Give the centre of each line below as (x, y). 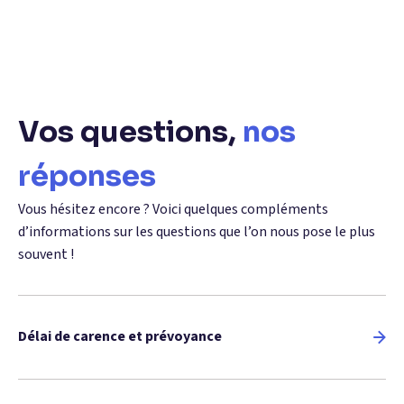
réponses (87, 175)
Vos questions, (130, 131)
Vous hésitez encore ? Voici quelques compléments (173, 209)
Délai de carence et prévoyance (120, 337)
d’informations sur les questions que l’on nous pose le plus (197, 231)
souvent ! (46, 254)
